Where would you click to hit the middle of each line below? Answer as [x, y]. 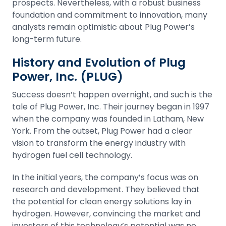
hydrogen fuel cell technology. [72, 155]
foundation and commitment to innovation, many [110, 15]
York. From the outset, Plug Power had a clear [102, 131]
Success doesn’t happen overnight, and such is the [112, 95]
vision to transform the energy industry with [99, 143]
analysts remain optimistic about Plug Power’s [103, 27]
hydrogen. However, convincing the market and [106, 214]
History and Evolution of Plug [99, 62]
